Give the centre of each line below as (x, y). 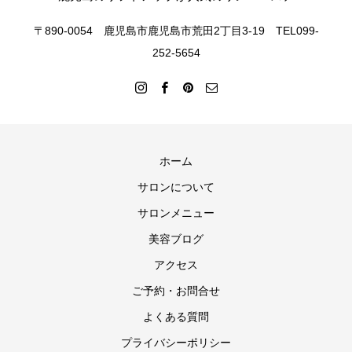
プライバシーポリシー (176, 343)
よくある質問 (176, 317)
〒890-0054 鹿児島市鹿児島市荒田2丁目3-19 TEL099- (176, 31)
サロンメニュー (176, 213)
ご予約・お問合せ (176, 291)
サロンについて (176, 187)
